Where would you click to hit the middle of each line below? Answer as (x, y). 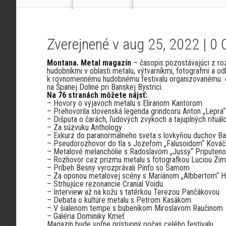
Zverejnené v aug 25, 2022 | (128, 44)
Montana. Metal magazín (89, 63)
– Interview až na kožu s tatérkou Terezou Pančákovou (133, 192)
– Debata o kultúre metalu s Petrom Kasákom (119, 200)
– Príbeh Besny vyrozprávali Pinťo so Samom (118, 168)
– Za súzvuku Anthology (84, 127)
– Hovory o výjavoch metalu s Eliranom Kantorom (125, 103)
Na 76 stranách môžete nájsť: (97, 95)
